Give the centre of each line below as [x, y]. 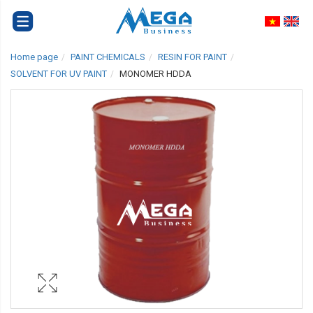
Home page [34, 57]
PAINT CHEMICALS [108, 57]
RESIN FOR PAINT [192, 57]
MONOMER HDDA [155, 74]
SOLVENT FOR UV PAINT [59, 74]
